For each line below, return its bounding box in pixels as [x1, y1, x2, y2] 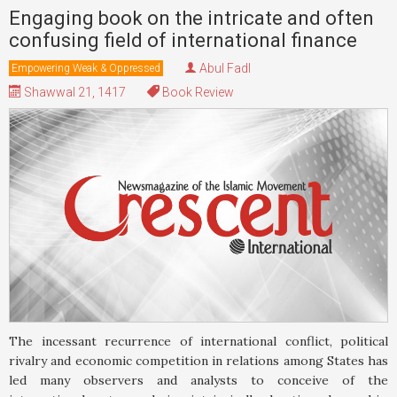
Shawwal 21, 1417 [21, 85, 126, 100]
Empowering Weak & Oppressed [12, 62, 160, 75]
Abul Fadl [199, 61, 251, 76]
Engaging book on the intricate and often [9, 7, 374, 30]
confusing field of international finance [9, 29, 357, 52]
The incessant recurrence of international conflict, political [9, 332, 388, 349]
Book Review [160, 85, 234, 100]
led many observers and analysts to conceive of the [9, 371, 388, 388]
